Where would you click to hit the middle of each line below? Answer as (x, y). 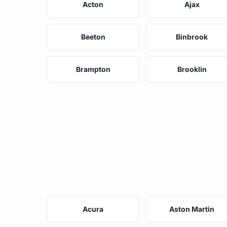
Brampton (93, 69)
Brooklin (192, 69)
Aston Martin (192, 209)
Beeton (93, 36)
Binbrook (192, 36)
